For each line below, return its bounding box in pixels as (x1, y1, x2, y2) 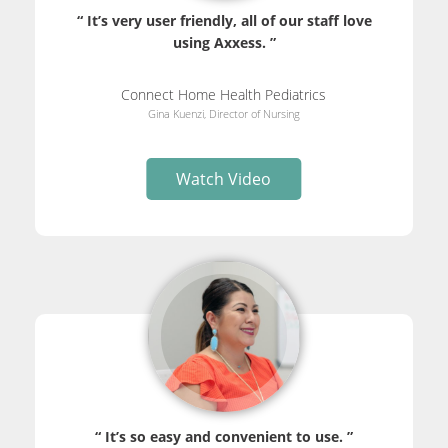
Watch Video (176, 168, 272, 191)
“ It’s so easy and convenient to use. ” (95, 426, 353, 446)
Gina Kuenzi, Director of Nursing (147, 106, 300, 122)
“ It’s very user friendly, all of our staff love (76, 11, 372, 31)
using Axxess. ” (172, 33, 276, 53)
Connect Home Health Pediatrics (121, 85, 327, 105)
